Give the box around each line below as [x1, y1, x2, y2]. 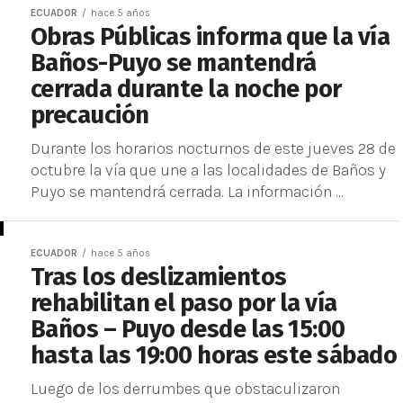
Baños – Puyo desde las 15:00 [31, 315, 345, 344]
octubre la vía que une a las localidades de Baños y [31, 161, 386, 179]
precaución [31, 101, 149, 130]
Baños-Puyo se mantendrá [31, 49, 317, 77]
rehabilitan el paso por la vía [31, 289, 337, 318]
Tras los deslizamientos [31, 263, 287, 291]
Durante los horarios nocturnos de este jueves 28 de [31, 139, 396, 157]
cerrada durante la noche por [31, 75, 342, 103]
